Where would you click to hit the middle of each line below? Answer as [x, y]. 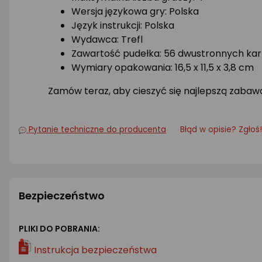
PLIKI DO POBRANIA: [59, 228]
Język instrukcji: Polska [123, 25]
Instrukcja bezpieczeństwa [95, 250]
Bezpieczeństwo [62, 195]
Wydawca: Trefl [107, 39]
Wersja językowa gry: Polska [135, 11]
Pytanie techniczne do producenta [98, 129]
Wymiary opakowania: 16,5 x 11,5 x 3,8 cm [162, 67]
